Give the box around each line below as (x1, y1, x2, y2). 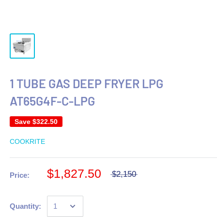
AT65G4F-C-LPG (10, 93, 95, 108)
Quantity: (10, 202, 41, 210)
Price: (10, 171, 30, 179)
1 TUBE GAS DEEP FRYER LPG (10, 76, 163, 91)
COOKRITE (10, 138, 45, 145)
